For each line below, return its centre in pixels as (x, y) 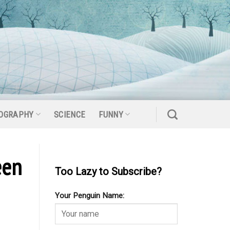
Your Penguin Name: (90, 196)
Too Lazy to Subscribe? (108, 172)
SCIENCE (70, 114)
